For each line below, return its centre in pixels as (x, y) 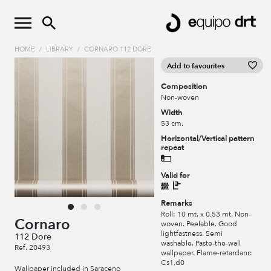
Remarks (177, 204)
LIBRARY (60, 50)
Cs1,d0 (173, 263)
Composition (184, 87)
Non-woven (180, 98)
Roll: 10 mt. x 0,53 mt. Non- (206, 214)
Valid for (176, 176)
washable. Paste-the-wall (201, 243)
